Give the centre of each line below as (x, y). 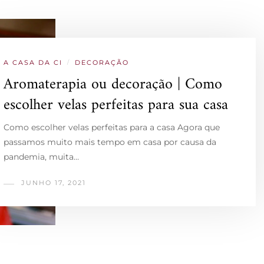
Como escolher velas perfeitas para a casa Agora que (112, 127)
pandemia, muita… (41, 157)
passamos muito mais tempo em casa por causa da (110, 142)
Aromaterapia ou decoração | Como (113, 85)
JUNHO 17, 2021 (54, 183)
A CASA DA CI (33, 62)
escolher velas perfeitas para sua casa (116, 105)
